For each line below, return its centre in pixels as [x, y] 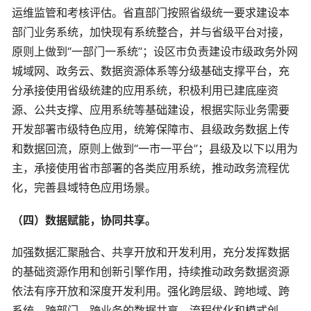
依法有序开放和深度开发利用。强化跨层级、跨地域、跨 [151, 291]
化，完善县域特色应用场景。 [84, 187]
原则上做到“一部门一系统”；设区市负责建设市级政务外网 [155, 51]
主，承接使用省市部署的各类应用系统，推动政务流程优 [151, 168]
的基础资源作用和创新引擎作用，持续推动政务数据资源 [151, 272]
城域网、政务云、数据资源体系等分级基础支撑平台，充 [151, 71]
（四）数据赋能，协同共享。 [84, 220]
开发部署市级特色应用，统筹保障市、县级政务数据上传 [151, 129]
